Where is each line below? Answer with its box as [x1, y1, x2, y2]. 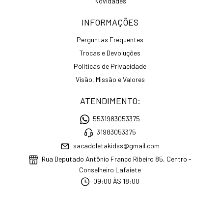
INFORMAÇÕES [82, 17, 138, 27]
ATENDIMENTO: [80, 95, 140, 106]
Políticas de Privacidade [74, 62, 146, 70]
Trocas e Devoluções [80, 49, 140, 57]
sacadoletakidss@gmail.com [73, 141, 160, 150]
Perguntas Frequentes [77, 35, 143, 44]
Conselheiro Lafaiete [79, 165, 141, 174]
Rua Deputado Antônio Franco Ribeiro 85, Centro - [40, 155, 192, 164]
